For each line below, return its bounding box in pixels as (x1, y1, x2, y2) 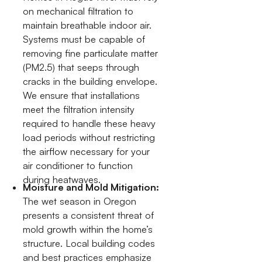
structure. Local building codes (23, 237, 156, 249)
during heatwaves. (23, 174, 101, 186)
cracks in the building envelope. (23, 75, 158, 88)
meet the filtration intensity (23, 104, 135, 116)
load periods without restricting (23, 132, 156, 144)
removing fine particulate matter (23, 47, 158, 60)
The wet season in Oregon (23, 195, 137, 207)
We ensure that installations (23, 89, 140, 102)
